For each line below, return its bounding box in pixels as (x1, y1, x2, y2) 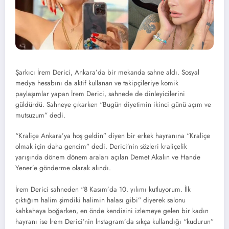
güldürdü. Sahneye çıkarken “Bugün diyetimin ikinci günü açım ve (15, 99, 211, 109)
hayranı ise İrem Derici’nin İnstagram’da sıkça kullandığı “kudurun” (15, 217, 214, 226)
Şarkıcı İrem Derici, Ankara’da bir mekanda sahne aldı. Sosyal (15, 67, 199, 77)
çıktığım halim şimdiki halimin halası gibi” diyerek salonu (15, 195, 186, 205)
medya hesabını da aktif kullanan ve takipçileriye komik (15, 78, 178, 88)
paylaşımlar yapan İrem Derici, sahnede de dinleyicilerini (15, 88, 185, 99)
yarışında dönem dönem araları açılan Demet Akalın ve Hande (15, 152, 200, 162)
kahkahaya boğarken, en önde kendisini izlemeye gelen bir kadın (15, 206, 209, 216)
